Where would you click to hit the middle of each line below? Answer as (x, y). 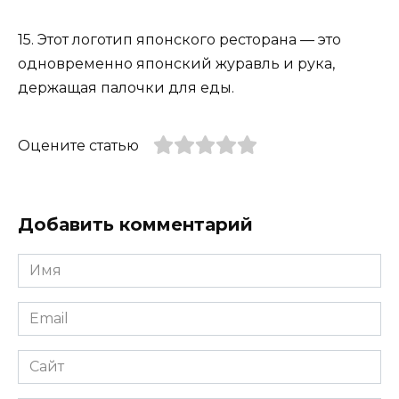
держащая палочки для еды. (126, 87)
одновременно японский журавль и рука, (176, 63)
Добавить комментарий (135, 225)
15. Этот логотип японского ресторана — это (179, 39)
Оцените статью (78, 145)
